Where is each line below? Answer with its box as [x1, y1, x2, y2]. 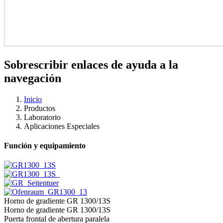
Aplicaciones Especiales [24, 121, 100, 130]
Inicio [24, 95, 42, 104]
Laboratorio [24, 112, 61, 121]
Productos [24, 104, 55, 112]
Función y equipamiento [4, 141, 86, 150]
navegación [4, 71, 61, 85]
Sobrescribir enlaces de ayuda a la [4, 58, 178, 71]
